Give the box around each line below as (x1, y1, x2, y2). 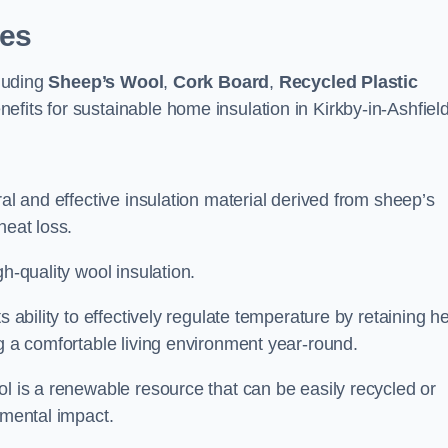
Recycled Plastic (278, 72, 418, 92)
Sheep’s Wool (48, 72, 164, 92)
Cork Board (172, 72, 270, 92)
